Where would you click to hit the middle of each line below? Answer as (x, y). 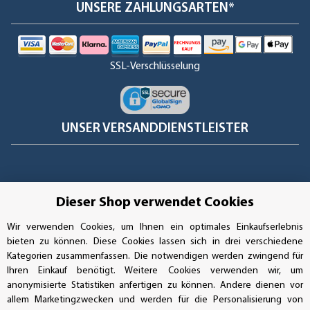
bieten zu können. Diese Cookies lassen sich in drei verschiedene (155, 242)
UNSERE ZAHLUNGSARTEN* (155, 8)
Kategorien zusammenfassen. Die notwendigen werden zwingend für (155, 256)
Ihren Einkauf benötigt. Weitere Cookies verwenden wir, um (155, 271)
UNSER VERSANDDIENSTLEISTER (155, 129)
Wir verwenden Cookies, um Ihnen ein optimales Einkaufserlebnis (155, 227)
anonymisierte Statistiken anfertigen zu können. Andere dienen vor (155, 285)
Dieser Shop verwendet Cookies (155, 203)
